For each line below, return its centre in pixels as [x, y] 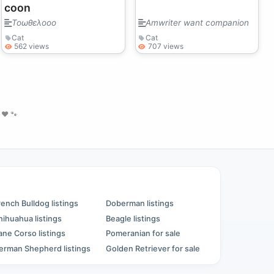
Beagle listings [133, 218]
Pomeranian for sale [143, 234]
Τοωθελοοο [34, 22]
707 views [165, 46]
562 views [32, 46]
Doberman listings [139, 203]
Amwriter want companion [197, 22]
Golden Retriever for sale [153, 249]
